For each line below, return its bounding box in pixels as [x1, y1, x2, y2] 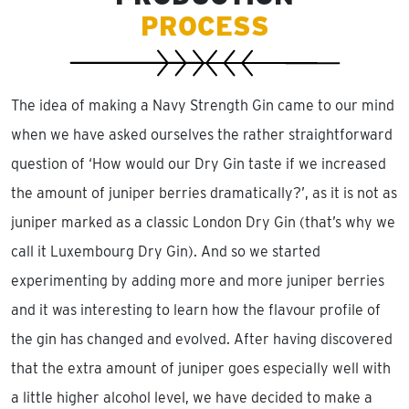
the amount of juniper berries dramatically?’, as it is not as [11, 184, 397, 202]
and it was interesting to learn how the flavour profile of [11, 301, 381, 319]
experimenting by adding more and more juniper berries [11, 272, 384, 289]
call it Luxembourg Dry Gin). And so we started [11, 243, 320, 260]
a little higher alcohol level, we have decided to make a [11, 389, 372, 406]
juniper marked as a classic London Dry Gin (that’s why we [11, 214, 395, 231]
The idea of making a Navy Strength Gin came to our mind [11, 97, 394, 114]
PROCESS [140, 10, 269, 42]
